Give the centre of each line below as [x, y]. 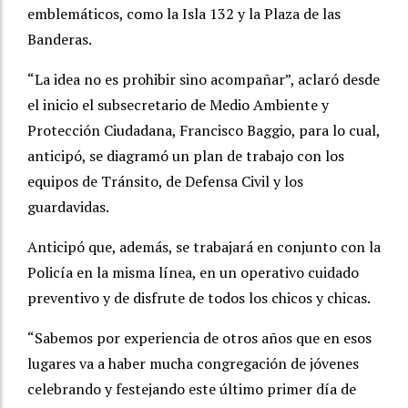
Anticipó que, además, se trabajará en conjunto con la [204, 247]
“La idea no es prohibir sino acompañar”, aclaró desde [204, 80]
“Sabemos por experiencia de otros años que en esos [199, 338]
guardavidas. [68, 207]
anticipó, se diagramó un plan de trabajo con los [186, 156]
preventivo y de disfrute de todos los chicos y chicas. [199, 298]
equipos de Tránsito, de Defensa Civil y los [165, 182]
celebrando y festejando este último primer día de [192, 389]
